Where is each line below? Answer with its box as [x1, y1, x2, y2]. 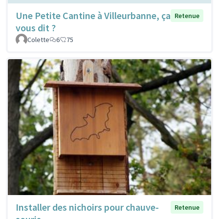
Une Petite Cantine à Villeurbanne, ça [16, 9, 171, 22]
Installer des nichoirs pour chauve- [16, 200, 159, 213]
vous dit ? [16, 22, 56, 34]
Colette [27, 35, 49, 44]
